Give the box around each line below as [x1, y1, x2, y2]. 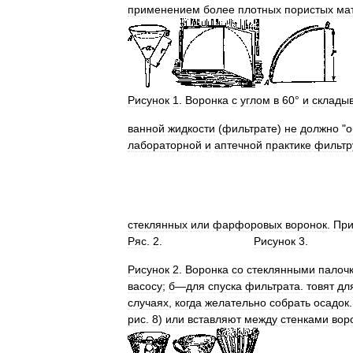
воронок [285, 218, 327, 231]
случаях [128, 296, 169, 309]
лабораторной [128, 139, 202, 151]
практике [266, 139, 311, 151]
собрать [269, 296, 310, 309]
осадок [314, 296, 349, 309]
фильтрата [245, 280, 300, 292]
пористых [284, 3, 333, 16]
